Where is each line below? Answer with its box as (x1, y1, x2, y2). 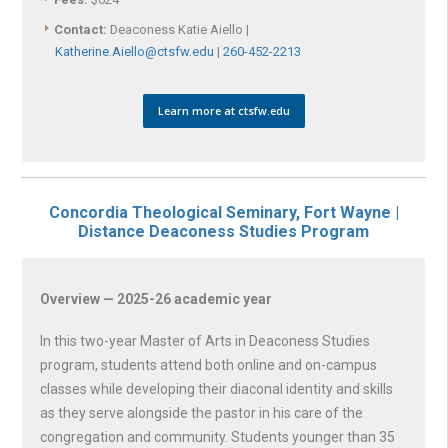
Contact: (54, 22, 107, 38)
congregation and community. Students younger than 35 (40, 428, 395, 445)
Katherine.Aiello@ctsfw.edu (55, 44, 214, 60)
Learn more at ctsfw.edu (157, 103, 290, 119)
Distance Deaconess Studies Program (78, 222, 369, 242)
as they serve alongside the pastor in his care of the (40, 404, 363, 421)
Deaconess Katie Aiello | (107, 22, 249, 38)
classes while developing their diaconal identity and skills (40, 380, 393, 397)
